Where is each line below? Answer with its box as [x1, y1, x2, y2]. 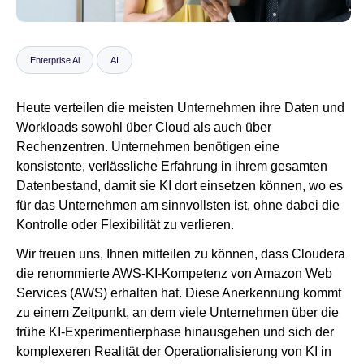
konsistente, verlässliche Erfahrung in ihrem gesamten [16, 159, 327, 174]
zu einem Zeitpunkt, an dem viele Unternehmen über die [16, 305, 339, 320]
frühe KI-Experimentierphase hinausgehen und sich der [16, 325, 334, 340]
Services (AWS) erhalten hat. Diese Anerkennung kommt [16, 286, 341, 301]
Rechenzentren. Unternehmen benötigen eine [16, 140, 279, 154]
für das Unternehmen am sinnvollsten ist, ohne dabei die [16, 198, 340, 213]
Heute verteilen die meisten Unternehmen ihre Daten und [16, 101, 344, 115]
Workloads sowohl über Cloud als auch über [16, 120, 271, 135]
